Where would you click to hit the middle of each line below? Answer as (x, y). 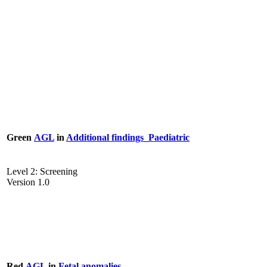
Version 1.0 (28, 182)
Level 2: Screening (42, 172)
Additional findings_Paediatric (128, 137)
